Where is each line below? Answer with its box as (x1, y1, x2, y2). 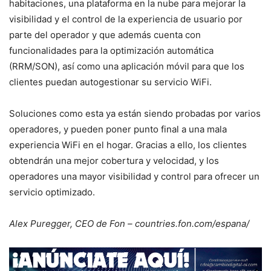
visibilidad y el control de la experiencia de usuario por (9, 13, 243, 25)
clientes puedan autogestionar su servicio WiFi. (9, 76, 212, 88)
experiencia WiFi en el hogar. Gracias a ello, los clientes (9, 139, 247, 151)
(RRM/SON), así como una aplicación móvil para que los (9, 60, 244, 72)
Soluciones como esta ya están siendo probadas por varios (9, 107, 261, 119)
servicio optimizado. (9, 186, 95, 198)
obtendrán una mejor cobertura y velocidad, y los (9, 154, 219, 166)
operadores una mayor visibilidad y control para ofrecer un (9, 170, 260, 182)
